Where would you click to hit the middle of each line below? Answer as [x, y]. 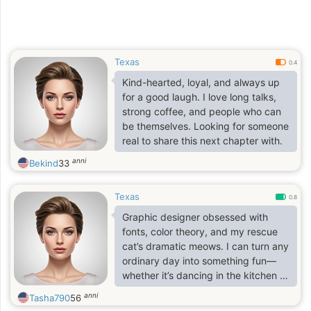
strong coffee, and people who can [202, 111]
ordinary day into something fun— [199, 261]
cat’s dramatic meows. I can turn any [205, 246]
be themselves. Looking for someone [205, 126]
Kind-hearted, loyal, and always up [201, 82]
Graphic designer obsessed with [195, 217]
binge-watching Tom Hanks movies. [203, 290]
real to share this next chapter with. [202, 141]
